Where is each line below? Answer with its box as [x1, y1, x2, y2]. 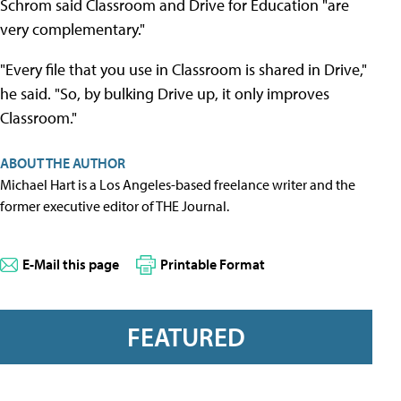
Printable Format [160, 255, 265, 273]
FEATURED [127, 320, 245, 354]
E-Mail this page [22, 255, 119, 273]
